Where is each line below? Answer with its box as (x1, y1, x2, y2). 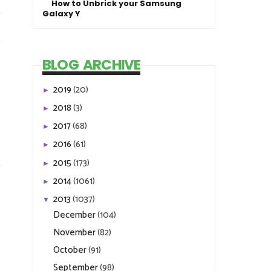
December (53, 207, 97, 223)
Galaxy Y (42, 8, 80, 19)
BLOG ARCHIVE (42, 55, 141, 74)
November (53, 224, 97, 240)
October (53, 243, 88, 258)
